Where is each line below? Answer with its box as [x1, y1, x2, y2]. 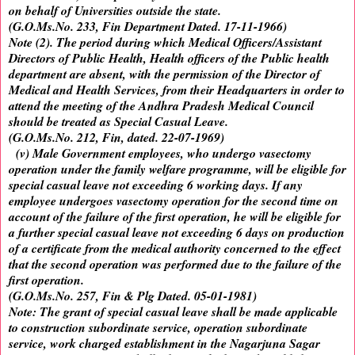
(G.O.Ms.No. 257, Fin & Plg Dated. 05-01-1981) [9, 287, 257, 305]
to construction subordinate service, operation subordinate [9, 319, 307, 337]
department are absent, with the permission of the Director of [9, 65, 320, 83]
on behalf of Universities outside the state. [9, 2, 221, 20]
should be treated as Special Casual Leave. [9, 113, 228, 131]
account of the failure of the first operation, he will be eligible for [9, 208, 341, 226]
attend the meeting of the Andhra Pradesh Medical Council [9, 97, 314, 115]
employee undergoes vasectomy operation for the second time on [9, 192, 338, 210]
